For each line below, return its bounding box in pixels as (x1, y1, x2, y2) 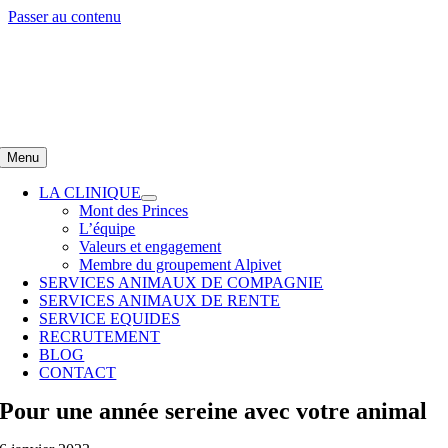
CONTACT (39, 364, 117, 381)
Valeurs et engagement (79, 238, 222, 255)
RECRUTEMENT (39, 328, 161, 345)
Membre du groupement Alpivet (79, 256, 282, 273)
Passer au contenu (8, 8, 121, 25)
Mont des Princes (79, 202, 189, 219)
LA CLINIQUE (39, 184, 142, 201)
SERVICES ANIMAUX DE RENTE (39, 292, 281, 309)
